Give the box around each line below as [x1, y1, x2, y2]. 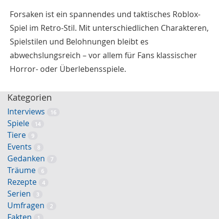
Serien [7, 188, 31, 199]
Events [7, 141, 32, 152]
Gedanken [7, 153, 45, 164]
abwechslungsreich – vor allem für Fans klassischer [10, 49, 197, 61]
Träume [7, 164, 36, 175]
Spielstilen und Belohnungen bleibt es [10, 36, 149, 47]
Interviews [7, 106, 45, 117]
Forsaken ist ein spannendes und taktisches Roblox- [10, 8, 200, 20]
